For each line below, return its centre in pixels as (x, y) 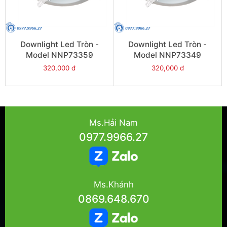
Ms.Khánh (113, 184)
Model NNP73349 (168, 55)
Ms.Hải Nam (113, 122)
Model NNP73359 (59, 55)
